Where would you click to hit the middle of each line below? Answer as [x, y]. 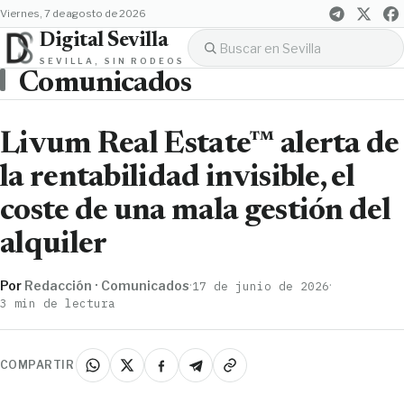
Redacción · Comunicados [107, 285]
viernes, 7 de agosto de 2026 [77, 14]
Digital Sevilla [104, 41]
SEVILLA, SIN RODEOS [112, 60]
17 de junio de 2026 [261, 285]
